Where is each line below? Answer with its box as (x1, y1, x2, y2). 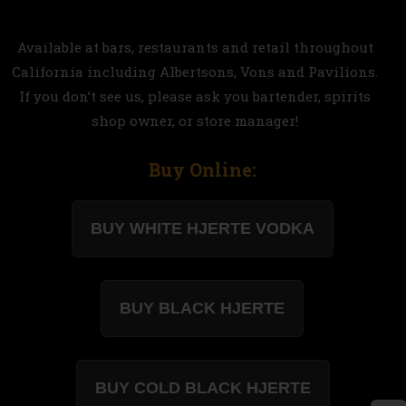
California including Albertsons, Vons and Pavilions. (12, 63, 379, 82)
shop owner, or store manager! (92, 111, 299, 130)
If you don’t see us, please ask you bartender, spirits (19, 87, 372, 106)
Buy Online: (149, 158, 257, 182)
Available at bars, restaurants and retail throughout (16, 38, 373, 57)
